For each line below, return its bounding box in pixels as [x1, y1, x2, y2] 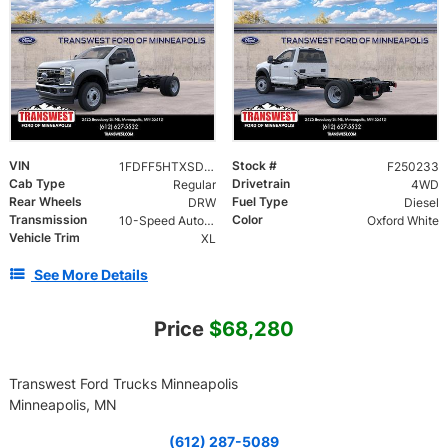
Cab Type [9, 176, 65, 192]
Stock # [232, 158, 277, 174]
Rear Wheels [9, 194, 82, 210]
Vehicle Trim [9, 230, 80, 246]
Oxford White [366, 213, 439, 229]
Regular [172, 177, 216, 193]
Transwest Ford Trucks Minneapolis [9, 375, 238, 393]
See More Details [34, 266, 148, 284]
